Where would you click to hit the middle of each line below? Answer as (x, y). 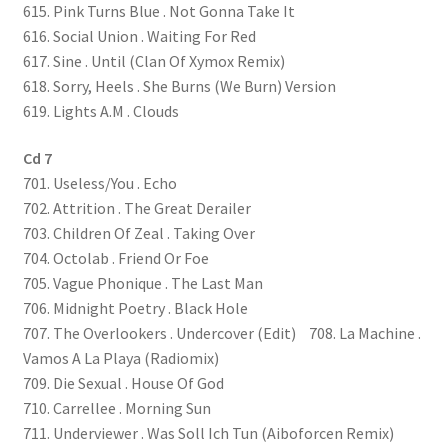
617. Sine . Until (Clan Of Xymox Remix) (153, 60)
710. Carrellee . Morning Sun (116, 408)
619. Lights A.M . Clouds (100, 110)
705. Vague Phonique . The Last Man (142, 283)
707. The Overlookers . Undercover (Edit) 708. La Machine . (221, 333)
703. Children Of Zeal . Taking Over (138, 233)
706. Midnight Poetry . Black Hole (135, 308)
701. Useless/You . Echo (99, 183)
